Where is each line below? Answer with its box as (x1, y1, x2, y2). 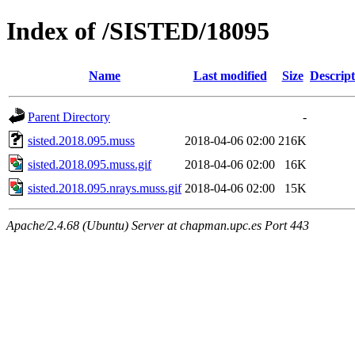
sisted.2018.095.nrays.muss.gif (28, 181, 181, 195)
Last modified (193, 68, 267, 82)
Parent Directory (28, 109, 110, 124)
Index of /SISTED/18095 (6, 17, 269, 46)
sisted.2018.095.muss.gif (28, 157, 151, 171)
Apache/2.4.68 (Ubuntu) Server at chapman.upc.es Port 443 (6, 218, 309, 232)
